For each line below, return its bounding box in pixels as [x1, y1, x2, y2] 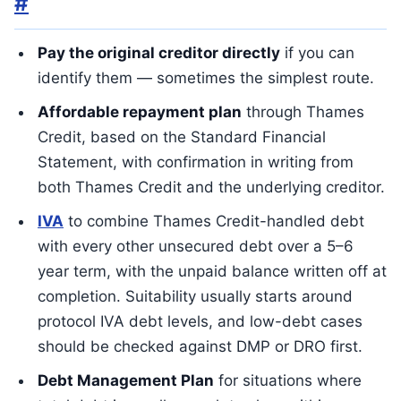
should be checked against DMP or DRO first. [38, 337, 363, 355]
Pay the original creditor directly [38, 44, 280, 62]
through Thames [242, 103, 364, 121]
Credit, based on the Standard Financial [38, 128, 326, 146]
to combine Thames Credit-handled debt [64, 212, 364, 230]
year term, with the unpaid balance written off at [38, 262, 387, 280]
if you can [280, 44, 354, 62]
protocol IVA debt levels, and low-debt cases [38, 312, 363, 330]
